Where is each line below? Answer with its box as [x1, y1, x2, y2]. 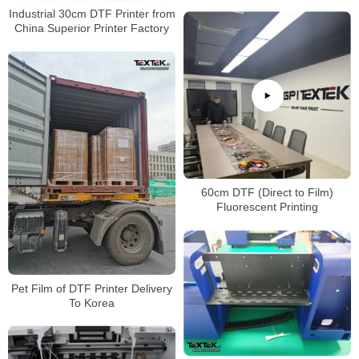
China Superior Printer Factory [14, 22, 169, 35]
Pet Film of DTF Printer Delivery [11, 281, 172, 295]
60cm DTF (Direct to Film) [201, 186, 333, 200]
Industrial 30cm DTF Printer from [8, 7, 175, 21]
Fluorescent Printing [216, 200, 318, 214]
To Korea [69, 296, 115, 309]
